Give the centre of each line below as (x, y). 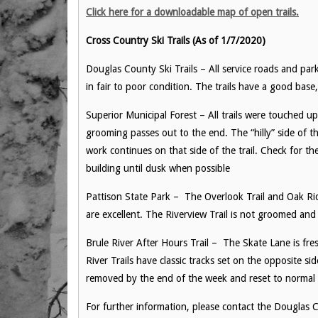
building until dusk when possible (158, 168)
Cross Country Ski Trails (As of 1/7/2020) (176, 40)
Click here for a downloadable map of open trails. (192, 12)
